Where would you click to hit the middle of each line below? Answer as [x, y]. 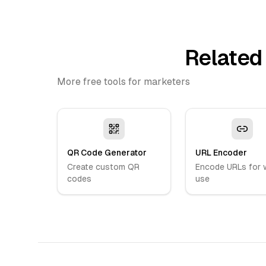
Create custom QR [103, 167]
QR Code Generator [107, 153]
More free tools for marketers [123, 82]
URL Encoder [221, 153]
